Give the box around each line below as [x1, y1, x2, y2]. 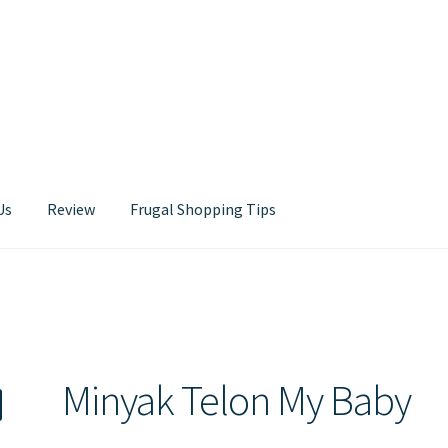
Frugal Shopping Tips [130, 198, 277, 219]
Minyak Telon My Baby [62, 374, 412, 427]
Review [47, 198, 96, 219]
